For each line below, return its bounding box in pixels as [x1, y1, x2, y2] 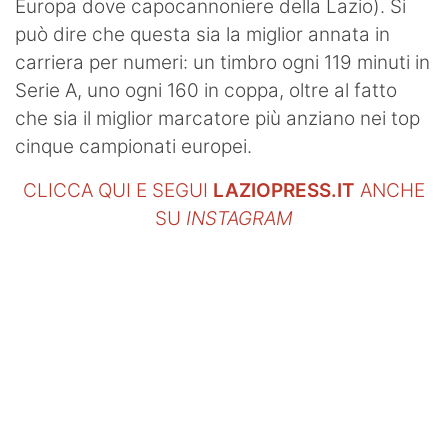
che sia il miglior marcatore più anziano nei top [15, 107, 420, 131]
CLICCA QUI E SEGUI [23, 179, 213, 203]
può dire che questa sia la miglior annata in [15, 23, 390, 47]
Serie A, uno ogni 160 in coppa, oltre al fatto [15, 79, 397, 103]
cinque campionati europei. [15, 135, 257, 159]
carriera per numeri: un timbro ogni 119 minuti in [15, 51, 430, 75]
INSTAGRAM [186, 207, 293, 231]
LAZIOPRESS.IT [213, 179, 355, 203]
